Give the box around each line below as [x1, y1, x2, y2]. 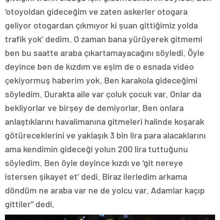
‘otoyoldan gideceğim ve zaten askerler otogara [5, 6, 188, 17]
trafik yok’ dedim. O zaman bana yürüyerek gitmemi [5, 33, 202, 45]
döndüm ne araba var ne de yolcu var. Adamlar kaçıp [5, 185, 205, 196]
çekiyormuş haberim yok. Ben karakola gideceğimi [5, 75, 197, 86]
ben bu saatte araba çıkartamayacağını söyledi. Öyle [5, 47, 204, 58]
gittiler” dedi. [5, 198, 55, 210]
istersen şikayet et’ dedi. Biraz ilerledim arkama [5, 171, 187, 182]
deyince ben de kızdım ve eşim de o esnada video [5, 61, 194, 72]
